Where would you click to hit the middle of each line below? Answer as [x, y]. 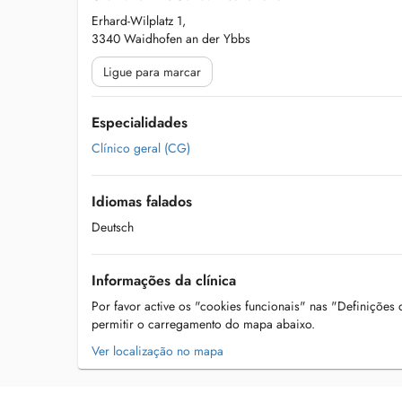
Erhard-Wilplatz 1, [139, 21]
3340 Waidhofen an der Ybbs [171, 39]
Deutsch [113, 227]
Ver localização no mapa [157, 351]
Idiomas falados [142, 201]
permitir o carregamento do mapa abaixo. [203, 324]
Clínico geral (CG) [141, 148]
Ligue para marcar [152, 72]
